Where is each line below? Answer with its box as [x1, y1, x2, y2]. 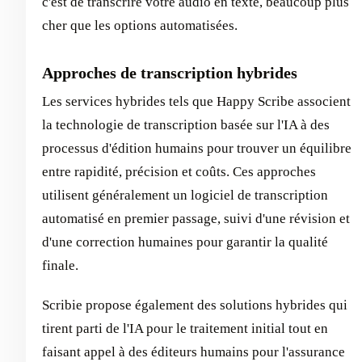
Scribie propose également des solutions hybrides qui [42, 297, 347, 313]
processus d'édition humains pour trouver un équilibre [42, 140, 351, 156]
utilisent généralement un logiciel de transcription [42, 187, 328, 203]
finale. [42, 257, 78, 273]
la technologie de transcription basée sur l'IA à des [42, 116, 330, 133]
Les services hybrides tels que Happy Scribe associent [42, 93, 351, 109]
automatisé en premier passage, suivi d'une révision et [42, 210, 350, 226]
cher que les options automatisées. [42, 17, 238, 33]
